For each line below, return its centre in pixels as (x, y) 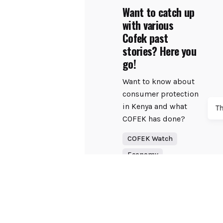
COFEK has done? (154, 118)
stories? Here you (159, 51)
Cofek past (145, 38)
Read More (140, 179)
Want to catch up (159, 12)
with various (148, 25)
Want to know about (159, 81)
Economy (143, 154)
